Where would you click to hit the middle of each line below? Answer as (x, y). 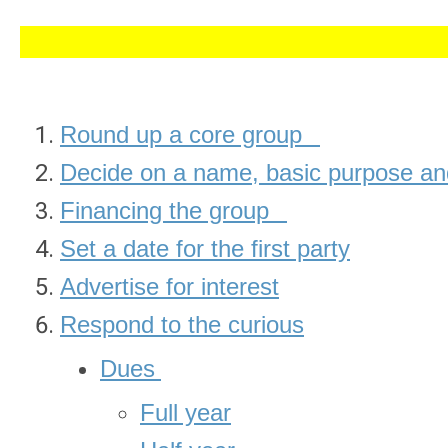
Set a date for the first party (205, 248)
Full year (185, 412)
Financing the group (164, 210)
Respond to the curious (182, 324)
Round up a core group (181, 134)
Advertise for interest (169, 286)
